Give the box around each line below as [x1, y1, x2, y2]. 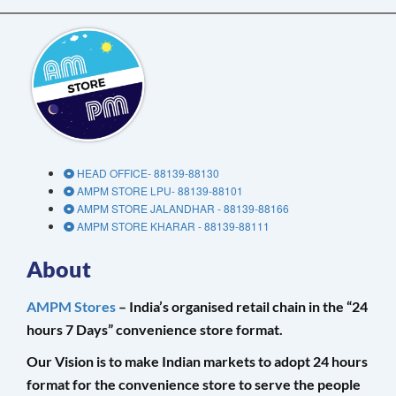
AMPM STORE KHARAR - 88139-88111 [77, 218, 270, 234]
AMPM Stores [27, 298, 116, 316]
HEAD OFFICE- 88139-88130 [77, 165, 219, 181]
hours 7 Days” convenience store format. [27, 321, 283, 339]
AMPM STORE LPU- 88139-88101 [77, 183, 243, 199]
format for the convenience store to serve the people [27, 376, 361, 393]
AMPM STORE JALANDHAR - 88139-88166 [77, 201, 289, 217]
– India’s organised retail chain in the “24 [116, 298, 368, 316]
